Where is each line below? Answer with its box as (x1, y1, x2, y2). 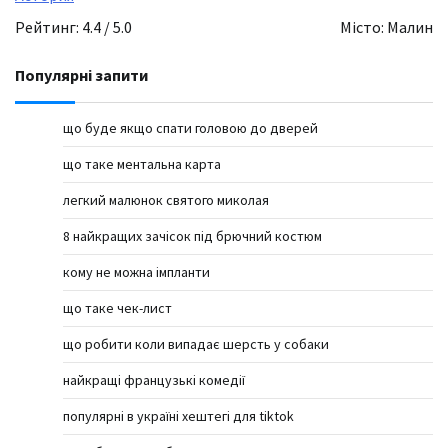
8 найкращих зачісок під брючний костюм (63, 227, 325, 246)
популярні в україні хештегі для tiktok (63, 407, 294, 426)
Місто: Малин (340, 17, 433, 38)
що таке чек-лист (63, 299, 172, 318)
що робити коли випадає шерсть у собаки (63, 335, 329, 354)
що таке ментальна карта (63, 155, 221, 174)
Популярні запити (15, 65, 148, 86)
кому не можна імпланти (63, 263, 210, 282)
